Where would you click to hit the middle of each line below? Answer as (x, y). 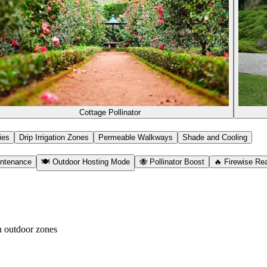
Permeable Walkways (136, 137)
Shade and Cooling (215, 137)
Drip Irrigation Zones (54, 137)
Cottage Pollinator (110, 112)
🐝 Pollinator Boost (172, 162)
